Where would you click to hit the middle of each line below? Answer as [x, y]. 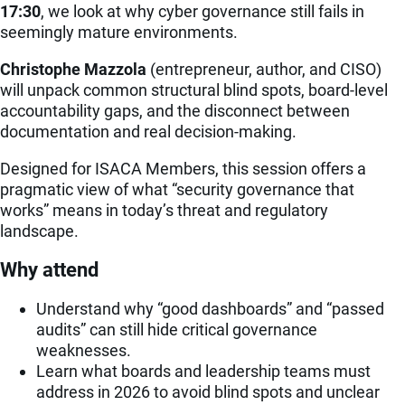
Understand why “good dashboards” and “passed [210, 308]
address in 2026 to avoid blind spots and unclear [208, 391]
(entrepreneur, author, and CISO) [264, 70]
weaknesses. [84, 350]
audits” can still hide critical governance [177, 329]
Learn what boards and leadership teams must [203, 371]
